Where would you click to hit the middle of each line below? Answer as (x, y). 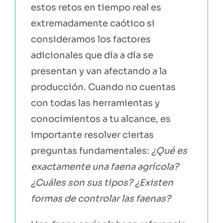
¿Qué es (169, 151)
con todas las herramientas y (95, 103)
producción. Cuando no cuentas (103, 87)
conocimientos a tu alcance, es (101, 119)
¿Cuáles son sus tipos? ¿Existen (102, 182)
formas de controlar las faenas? (101, 198)
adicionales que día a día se (92, 55)
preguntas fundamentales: (91, 151)
